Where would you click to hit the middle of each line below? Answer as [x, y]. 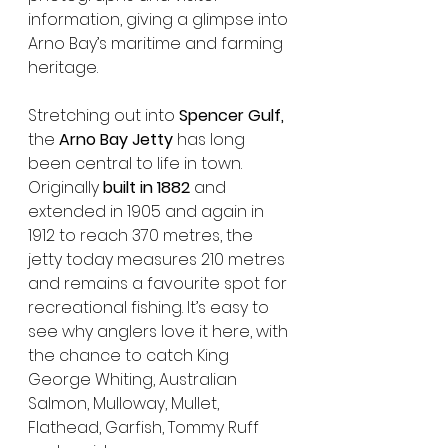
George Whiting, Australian [134, 379]
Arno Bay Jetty [116, 139]
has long [211, 139]
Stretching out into [103, 115]
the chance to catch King [130, 355]
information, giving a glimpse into [160, 19]
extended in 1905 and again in [148, 211]
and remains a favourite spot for [159, 283]
